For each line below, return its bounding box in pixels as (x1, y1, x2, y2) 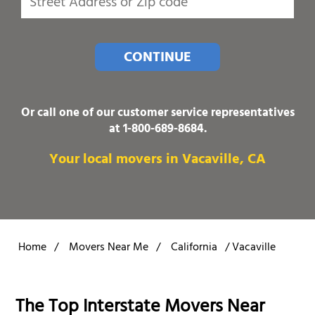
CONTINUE (124, 45, 191, 72)
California (171, 238, 217, 259)
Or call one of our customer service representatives (20, 102, 295, 125)
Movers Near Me (69, 238, 148, 259)
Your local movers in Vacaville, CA (49, 147, 266, 174)
